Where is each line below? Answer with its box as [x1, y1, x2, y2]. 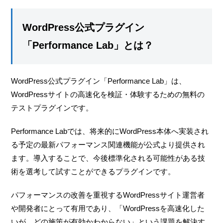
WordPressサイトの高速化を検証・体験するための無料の [11, 90, 205, 99]
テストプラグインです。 [11, 103, 94, 112]
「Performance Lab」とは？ [22, 39, 154, 51]
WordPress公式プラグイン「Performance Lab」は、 [11, 76, 187, 85]
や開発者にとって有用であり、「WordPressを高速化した [11, 204, 205, 213]
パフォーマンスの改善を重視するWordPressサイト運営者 [11, 190, 205, 199]
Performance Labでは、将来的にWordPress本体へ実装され [11, 126, 209, 135]
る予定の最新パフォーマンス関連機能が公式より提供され [11, 140, 206, 149]
